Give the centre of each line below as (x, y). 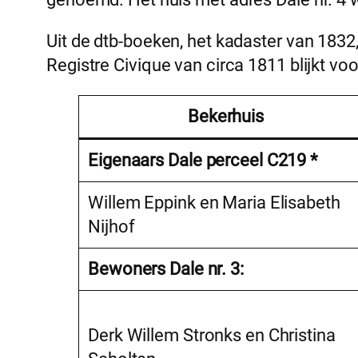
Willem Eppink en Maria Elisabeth (214, 203)
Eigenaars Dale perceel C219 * (203, 161)
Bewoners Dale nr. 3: (166, 269)
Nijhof (111, 227)
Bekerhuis (226, 117)
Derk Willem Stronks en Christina (212, 336)
